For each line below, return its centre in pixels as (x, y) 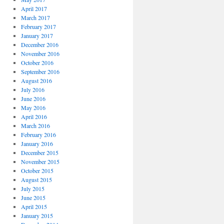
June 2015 (33, 197)
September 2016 (40, 71)
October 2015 (37, 170)
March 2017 (35, 17)
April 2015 (34, 206)
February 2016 (38, 134)
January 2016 (37, 143)
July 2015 (32, 188)
